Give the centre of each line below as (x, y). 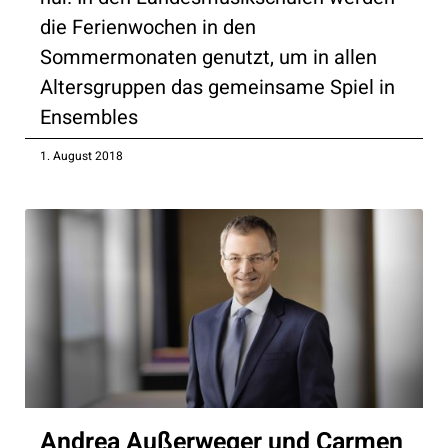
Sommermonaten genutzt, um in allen (208, 57)
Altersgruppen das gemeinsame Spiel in (217, 87)
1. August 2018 (81, 155)
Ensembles (89, 117)
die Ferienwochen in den (148, 27)
